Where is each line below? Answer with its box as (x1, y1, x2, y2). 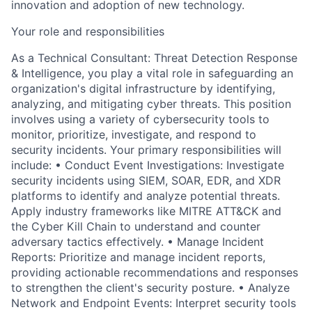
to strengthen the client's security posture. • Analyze (11, 281, 290, 295)
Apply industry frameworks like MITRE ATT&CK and (11, 204, 281, 219)
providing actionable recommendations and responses (11, 265, 298, 280)
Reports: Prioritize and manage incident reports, (11, 250, 265, 265)
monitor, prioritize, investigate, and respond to (11, 127, 256, 142)
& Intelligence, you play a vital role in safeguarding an (11, 66, 293, 81)
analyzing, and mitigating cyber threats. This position (11, 97, 291, 111)
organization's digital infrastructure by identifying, (11, 81, 275, 96)
